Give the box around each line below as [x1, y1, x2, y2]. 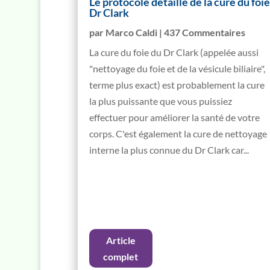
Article [105, 234, 136, 246]
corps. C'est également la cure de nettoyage [89, 127, 267, 139]
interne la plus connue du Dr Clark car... [89, 143, 249, 155]
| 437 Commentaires [157, 26, 245, 38]
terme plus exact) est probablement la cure [89, 78, 265, 90]
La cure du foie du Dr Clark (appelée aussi [89, 46, 259, 58]
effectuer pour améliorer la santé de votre [89, 111, 260, 123]
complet [103, 250, 139, 262]
